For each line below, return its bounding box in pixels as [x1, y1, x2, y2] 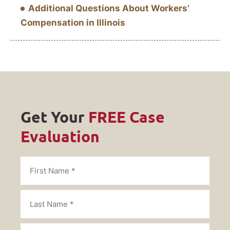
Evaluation [21, 127, 100, 146]
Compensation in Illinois [21, 17, 125, 28]
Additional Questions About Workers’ [28, 3, 189, 13]
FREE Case [88, 107, 165, 126]
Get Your [21, 107, 88, 126]
